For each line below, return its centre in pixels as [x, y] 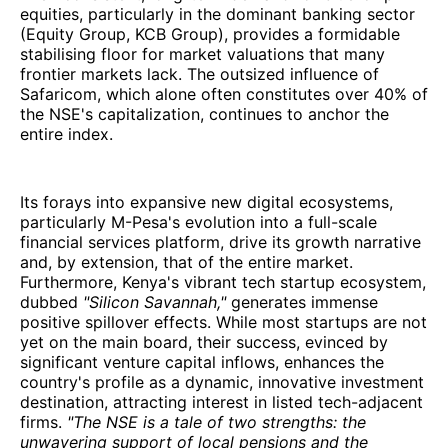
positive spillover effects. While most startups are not [223, 322]
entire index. [66, 134]
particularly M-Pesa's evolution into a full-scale [198, 222]
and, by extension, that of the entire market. [186, 262]
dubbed [51, 302]
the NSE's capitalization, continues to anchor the [204, 114]
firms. [43, 422]
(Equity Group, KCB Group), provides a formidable [210, 34]
